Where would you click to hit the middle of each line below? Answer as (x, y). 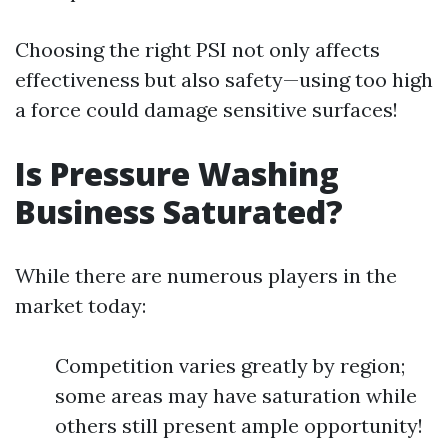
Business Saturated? (179, 211)
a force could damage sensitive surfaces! (206, 109)
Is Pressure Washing (177, 173)
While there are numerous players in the (206, 275)
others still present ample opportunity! (239, 425)
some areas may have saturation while (236, 395)
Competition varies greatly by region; (230, 365)
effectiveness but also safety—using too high (224, 79)
